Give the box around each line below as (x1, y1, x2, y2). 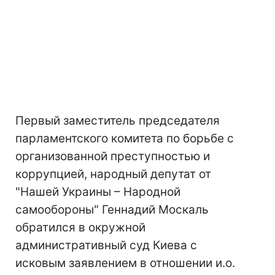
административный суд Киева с (15, 238, 197, 252)
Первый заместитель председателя (15, 114, 220, 128)
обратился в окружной (15, 220, 145, 234)
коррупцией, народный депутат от (15, 167, 211, 181)
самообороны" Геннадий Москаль (15, 203, 209, 217)
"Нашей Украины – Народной (15, 185, 180, 199)
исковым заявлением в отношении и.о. (15, 256, 235, 270)
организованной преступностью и (15, 149, 210, 163)
